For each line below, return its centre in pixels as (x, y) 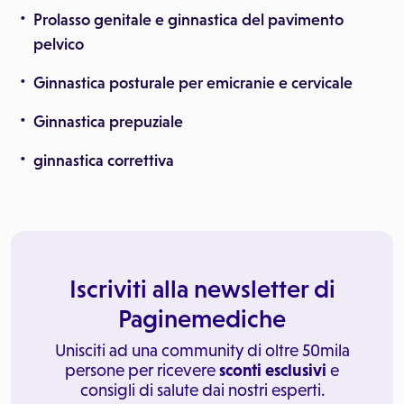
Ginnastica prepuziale (108, 122)
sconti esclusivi (273, 370)
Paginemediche (202, 318)
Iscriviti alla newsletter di (202, 289)
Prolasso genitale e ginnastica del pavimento (188, 20)
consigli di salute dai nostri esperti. (202, 390)
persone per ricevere (142, 370)
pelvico (59, 44)
